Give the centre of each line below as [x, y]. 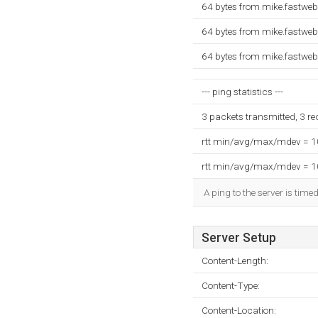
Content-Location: [239, 310]
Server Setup [239, 238]
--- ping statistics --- [242, 92]
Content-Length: [235, 261]
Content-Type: [231, 285]
